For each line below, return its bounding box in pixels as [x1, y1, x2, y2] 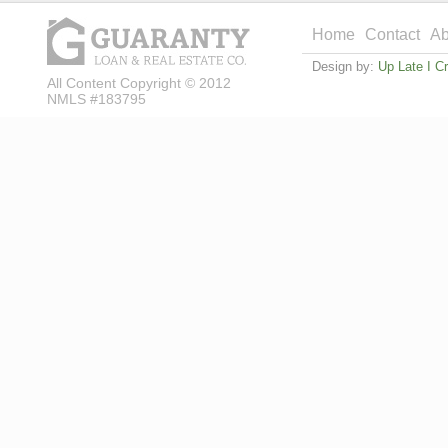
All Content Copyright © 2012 [47, 75, 231, 91]
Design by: [312, 59, 378, 74]
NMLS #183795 [47, 91, 146, 107]
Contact [365, 26, 420, 43]
